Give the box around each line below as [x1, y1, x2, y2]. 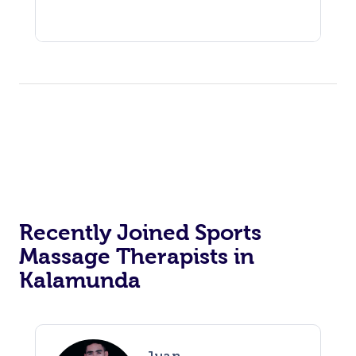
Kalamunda [19, 267, 141, 292]
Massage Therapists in [19, 243, 254, 269]
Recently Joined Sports [19, 219, 261, 245]
